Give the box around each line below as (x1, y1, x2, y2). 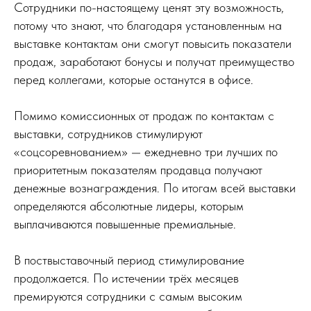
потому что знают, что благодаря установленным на (14, 17, 282, 33)
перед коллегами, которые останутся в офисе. (14, 72, 253, 87)
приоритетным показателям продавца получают (14, 162, 262, 177)
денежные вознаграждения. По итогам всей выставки (14, 180, 296, 195)
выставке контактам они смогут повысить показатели (14, 35, 292, 51)
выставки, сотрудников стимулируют (14, 126, 203, 141)
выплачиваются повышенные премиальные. (14, 216, 236, 231)
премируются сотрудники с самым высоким (14, 288, 242, 303)
